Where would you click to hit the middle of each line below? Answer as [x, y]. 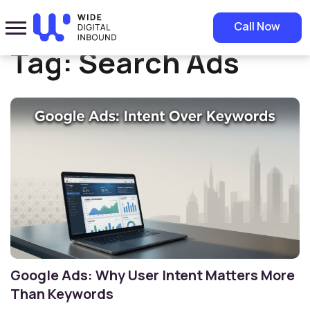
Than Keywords [62, 293]
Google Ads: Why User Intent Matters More [153, 275]
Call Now [257, 26]
